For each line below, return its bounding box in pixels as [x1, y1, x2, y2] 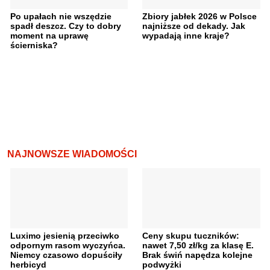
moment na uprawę [10, 30, 89, 40]
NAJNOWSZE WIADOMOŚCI [7, 148, 137, 159]
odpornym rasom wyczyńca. [10, 240, 125, 250]
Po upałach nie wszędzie [10, 11, 111, 21]
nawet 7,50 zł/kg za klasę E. [142, 240, 254, 250]
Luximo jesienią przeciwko [10, 230, 119, 240]
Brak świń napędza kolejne [142, 250, 253, 260]
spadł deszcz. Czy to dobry [10, 20, 121, 31]
